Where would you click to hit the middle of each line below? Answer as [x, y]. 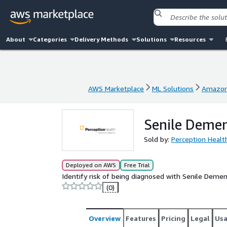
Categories [50, 39]
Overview [105, 218]
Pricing [173, 218]
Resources [190, 39]
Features [141, 218]
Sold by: [158, 139]
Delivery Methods [102, 39]
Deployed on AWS [91, 165]
